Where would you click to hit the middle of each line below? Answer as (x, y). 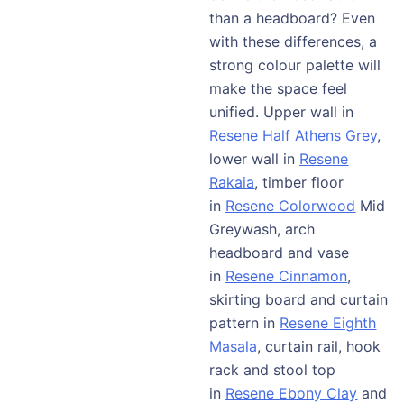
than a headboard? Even (293, 18)
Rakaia (232, 182)
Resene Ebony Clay (292, 393)
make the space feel (279, 88)
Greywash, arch (262, 229)
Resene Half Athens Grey (294, 135)
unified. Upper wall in (282, 111)
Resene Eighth (328, 322)
